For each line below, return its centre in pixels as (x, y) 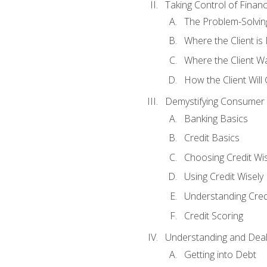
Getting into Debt (220, 254)
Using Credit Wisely (223, 177)
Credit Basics (212, 138)
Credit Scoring (213, 215)
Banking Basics (216, 118)
